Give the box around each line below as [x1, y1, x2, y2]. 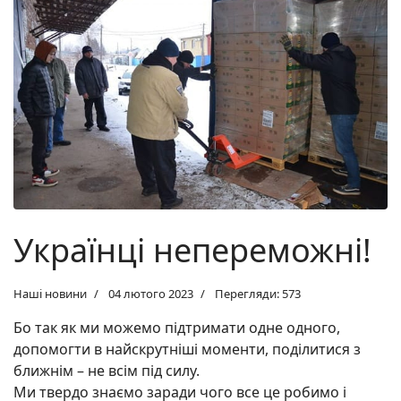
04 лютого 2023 [108, 286, 193, 303]
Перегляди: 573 [215, 286, 301, 303]
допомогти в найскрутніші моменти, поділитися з [13, 339, 361, 360]
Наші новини [13, 286, 87, 303]
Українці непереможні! [13, 228, 371, 273]
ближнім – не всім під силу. [13, 361, 200, 381]
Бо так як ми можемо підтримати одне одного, [13, 318, 340, 338]
